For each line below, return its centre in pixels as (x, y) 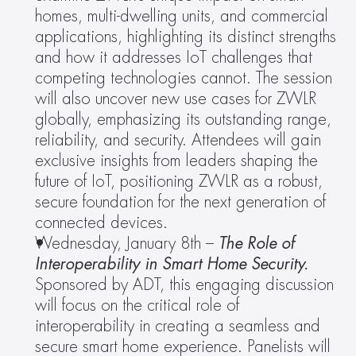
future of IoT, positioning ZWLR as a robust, (179, 182)
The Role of (256, 244)
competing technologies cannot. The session (184, 78)
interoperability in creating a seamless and (178, 326)
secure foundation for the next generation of (180, 202)
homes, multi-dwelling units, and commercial (182, 16)
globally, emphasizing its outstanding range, (183, 120)
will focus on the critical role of (137, 306)
